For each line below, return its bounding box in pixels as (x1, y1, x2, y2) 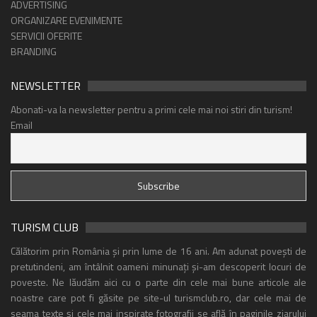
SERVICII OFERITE (11, 28, 82, 43)
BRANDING (11, 43, 57, 59)
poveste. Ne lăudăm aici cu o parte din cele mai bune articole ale (11, 274, 306, 289)
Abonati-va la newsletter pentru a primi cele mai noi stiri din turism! (11, 101, 292, 117)
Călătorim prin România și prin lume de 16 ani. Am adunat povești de (11, 243, 306, 258)
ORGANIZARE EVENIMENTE (11, 12, 122, 28)
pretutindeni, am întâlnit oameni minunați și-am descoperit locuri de (11, 258, 306, 274)
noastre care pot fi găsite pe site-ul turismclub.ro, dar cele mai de (11, 289, 306, 305)
